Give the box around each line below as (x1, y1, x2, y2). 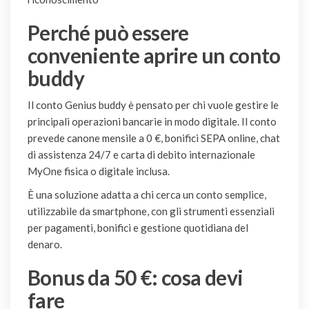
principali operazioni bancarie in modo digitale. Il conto (28, 115, 277, 128)
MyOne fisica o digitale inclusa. (28, 165, 170, 178)
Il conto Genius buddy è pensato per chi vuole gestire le (28, 99, 279, 112)
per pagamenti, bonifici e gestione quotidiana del (28, 221, 248, 235)
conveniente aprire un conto (28, 43, 281, 68)
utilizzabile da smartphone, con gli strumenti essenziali (28, 205, 275, 218)
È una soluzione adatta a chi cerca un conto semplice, (28, 188, 266, 201)
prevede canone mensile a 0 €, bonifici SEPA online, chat (28, 132, 280, 145)
